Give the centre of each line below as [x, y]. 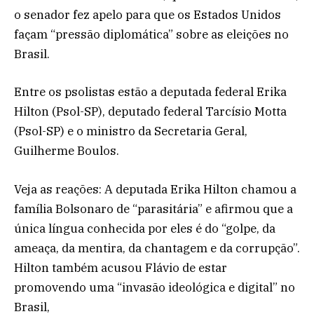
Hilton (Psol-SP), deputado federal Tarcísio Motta [150, 112]
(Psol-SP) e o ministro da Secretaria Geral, [131, 131]
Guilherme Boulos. [67, 151]
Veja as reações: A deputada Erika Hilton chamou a [155, 189]
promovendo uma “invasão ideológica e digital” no [155, 287]
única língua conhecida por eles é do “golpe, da [145, 228]
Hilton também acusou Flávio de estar [121, 267]
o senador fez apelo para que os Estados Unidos [148, 15]
